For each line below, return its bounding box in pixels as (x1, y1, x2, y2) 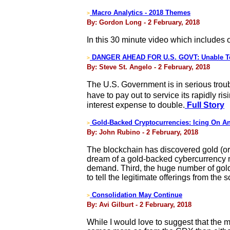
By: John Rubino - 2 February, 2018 (87, 128, 198, 136)
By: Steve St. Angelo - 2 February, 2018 (87, 63, 210, 71)
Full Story (185, 101, 224, 109)
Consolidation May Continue (90, 191, 182, 199)
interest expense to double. (87, 101, 185, 109)
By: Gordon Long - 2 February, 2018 (87, 18, 200, 26)
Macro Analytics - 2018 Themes (90, 9, 190, 16)
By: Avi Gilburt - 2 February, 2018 (87, 201, 191, 208)
